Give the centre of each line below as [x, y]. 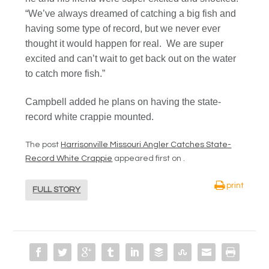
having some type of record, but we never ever [123, 28]
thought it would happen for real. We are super [125, 43]
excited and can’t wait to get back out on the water [131, 58]
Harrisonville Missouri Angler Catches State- [146, 145]
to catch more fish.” [65, 73]
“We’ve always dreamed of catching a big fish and [131, 13]
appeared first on [148, 159]
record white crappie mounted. [90, 116]
